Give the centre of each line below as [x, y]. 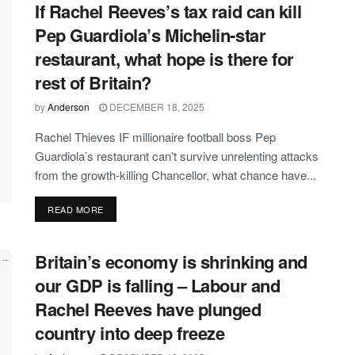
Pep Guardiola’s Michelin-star [151, 34]
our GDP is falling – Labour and [158, 285]
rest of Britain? [93, 82]
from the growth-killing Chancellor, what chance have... [176, 174]
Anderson [69, 106]
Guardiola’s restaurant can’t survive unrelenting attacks [177, 155]
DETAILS [122, 208]
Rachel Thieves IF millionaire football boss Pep [155, 136]
